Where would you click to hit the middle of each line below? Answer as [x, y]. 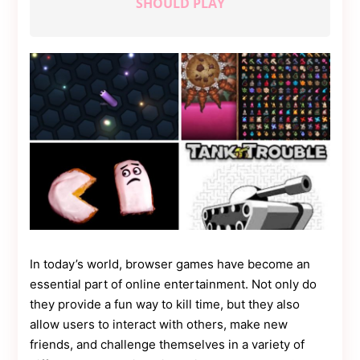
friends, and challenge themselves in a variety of [168, 344]
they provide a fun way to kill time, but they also [165, 304]
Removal [57, 62]
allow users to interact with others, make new [159, 324]
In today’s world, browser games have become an [170, 264]
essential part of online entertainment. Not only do [174, 284]
